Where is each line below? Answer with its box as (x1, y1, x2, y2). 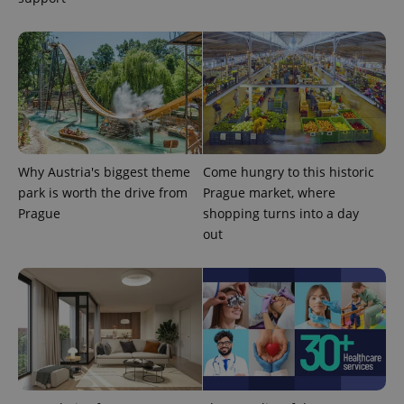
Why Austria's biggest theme (18, 163, 190, 181)
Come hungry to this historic (202, 163, 374, 181)
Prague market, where (202, 184, 335, 202)
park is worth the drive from (18, 184, 188, 202)
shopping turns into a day (202, 205, 359, 223)
